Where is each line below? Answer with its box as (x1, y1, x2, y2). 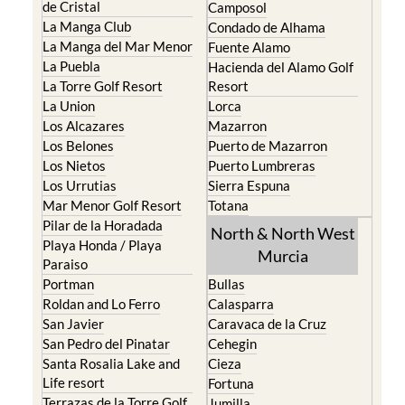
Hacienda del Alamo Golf (208, 59, 353, 76)
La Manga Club (42, 18, 131, 35)
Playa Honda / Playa (42, 237, 162, 254)
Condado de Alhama (208, 19, 325, 36)
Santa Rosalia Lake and (42, 355, 180, 372)
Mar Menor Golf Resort (42, 197, 182, 214)
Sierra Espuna (208, 177, 290, 194)
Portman (42, 276, 94, 293)
